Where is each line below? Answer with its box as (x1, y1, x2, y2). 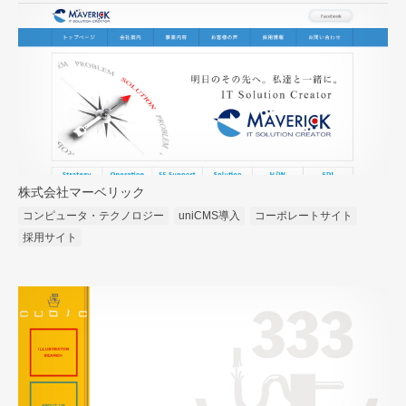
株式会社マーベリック (18, 186, 145, 200)
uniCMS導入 (179, 209, 240, 223)
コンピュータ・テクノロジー (23, 209, 164, 223)
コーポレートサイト (255, 209, 353, 223)
